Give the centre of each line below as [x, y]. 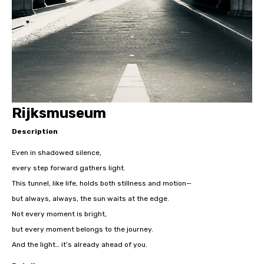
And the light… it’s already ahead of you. [80, 245]
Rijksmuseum [59, 113]
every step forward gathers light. [69, 168]
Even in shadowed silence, [57, 153]
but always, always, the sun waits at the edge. [90, 199]
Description [35, 132]
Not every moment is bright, [59, 214]
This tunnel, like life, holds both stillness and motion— [102, 184]
